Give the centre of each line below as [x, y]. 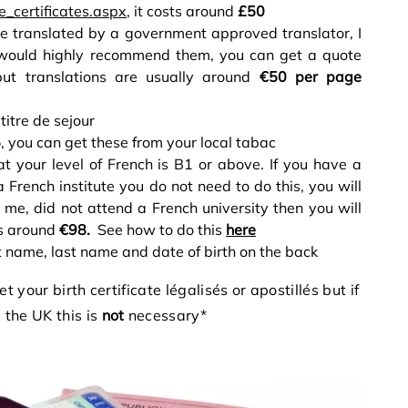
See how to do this [158, 229]
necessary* [166, 315]
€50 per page [310, 76]
